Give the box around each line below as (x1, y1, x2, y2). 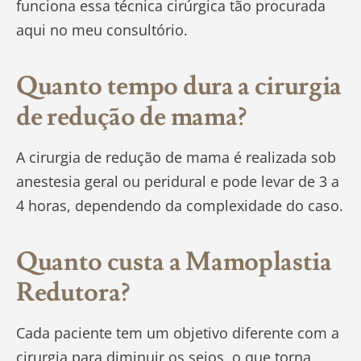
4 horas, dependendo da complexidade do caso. (16, 196, 343, 216)
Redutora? (16, 276, 131, 310)
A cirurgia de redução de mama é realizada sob (16, 147, 336, 168)
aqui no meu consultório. (16, 20, 188, 40)
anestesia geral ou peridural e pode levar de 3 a (16, 172, 339, 192)
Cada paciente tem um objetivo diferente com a (16, 323, 339, 343)
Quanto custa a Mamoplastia (16, 245, 332, 280)
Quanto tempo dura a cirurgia (16, 69, 342, 104)
